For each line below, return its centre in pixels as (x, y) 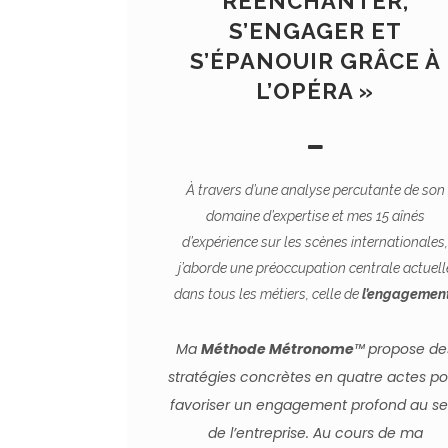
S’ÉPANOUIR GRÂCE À (315, 61)
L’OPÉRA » (315, 91)
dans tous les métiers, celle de (266, 294)
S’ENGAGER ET (315, 31)
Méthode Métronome (278, 349)
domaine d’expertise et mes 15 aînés (315, 216)
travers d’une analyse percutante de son (321, 190)
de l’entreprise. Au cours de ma (315, 433)
